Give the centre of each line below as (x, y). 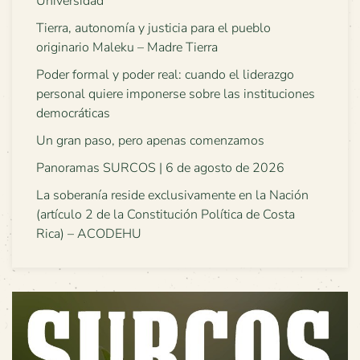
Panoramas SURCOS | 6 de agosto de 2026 (160, 168)
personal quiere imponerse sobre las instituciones (176, 94)
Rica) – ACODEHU (89, 234)
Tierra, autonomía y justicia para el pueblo (153, 29)
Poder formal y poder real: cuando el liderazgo (165, 75)
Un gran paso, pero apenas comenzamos (150, 141)
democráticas (73, 114)
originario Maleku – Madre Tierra (127, 48)
